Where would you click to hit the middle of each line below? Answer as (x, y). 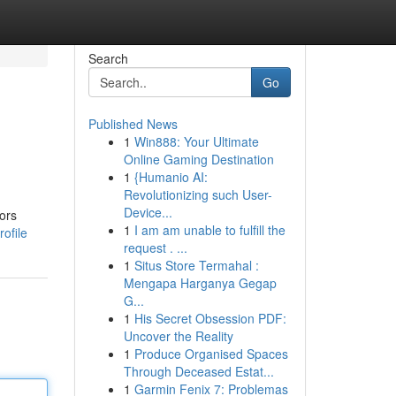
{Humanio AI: (171, 177)
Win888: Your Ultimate (196, 141)
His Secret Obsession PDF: (210, 318)
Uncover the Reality (178, 336)
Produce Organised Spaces (211, 354)
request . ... (155, 247)
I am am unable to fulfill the (209, 230)
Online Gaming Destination (198, 159)
